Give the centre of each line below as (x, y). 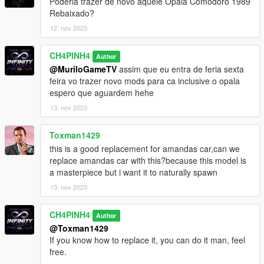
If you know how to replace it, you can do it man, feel (147, 240)
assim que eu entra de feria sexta (180, 69)
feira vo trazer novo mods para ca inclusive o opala (145, 80)
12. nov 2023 (69, 27)
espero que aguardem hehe (102, 92)
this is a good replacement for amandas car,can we (145, 148)
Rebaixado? (72, 13)
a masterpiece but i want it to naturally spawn (133, 172)
